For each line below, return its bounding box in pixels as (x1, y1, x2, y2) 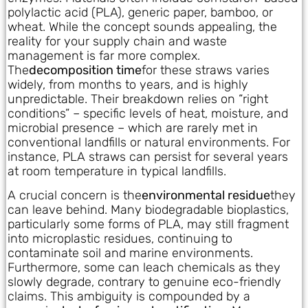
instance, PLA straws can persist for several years (8, 148, 288, 164)
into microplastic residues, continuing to (8, 231, 232, 247)
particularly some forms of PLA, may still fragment (8, 217, 289, 232)
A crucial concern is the (8, 188, 142, 203)
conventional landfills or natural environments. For (8, 134, 290, 150)
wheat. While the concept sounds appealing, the (8, 19, 277, 34)
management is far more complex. (8, 47, 200, 63)
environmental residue (142, 188, 270, 203)
